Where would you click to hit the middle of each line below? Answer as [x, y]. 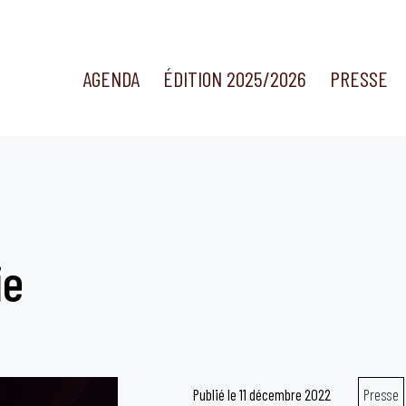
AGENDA [111, 79]
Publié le [216, 394]
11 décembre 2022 [285, 394]
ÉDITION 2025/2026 [235, 79]
